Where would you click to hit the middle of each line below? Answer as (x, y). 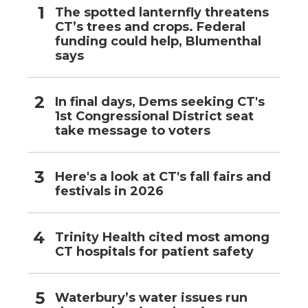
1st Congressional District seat (154, 117)
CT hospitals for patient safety (154, 252)
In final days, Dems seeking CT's (160, 102)
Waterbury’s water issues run (151, 298)
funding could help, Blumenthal (158, 42)
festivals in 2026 (109, 191)
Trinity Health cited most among (162, 238)
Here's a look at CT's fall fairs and (163, 177)
